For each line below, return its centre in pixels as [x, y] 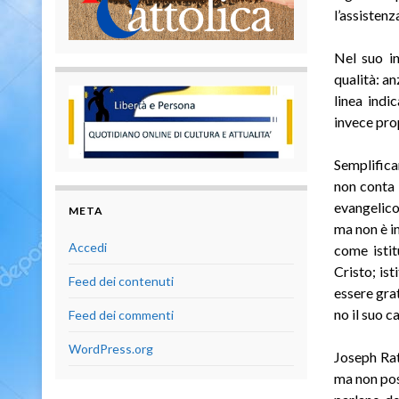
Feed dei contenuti [121, 281]
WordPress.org [111, 349]
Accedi [88, 248]
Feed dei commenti [121, 315]
